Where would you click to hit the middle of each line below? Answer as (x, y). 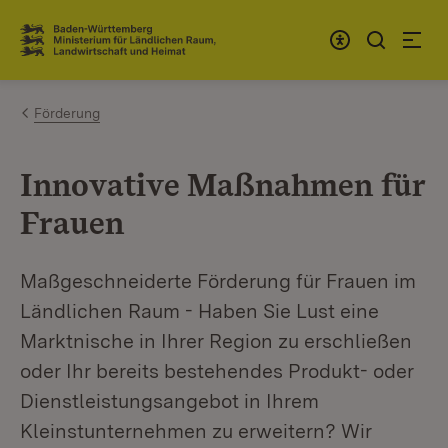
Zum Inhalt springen (132, 31)
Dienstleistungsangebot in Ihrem (169, 401)
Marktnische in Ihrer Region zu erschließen (216, 341)
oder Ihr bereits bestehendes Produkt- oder (217, 371)
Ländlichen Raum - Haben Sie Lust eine (199, 311)
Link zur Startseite (93, 48)
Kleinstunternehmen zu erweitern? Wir (196, 431)
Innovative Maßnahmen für (222, 184)
